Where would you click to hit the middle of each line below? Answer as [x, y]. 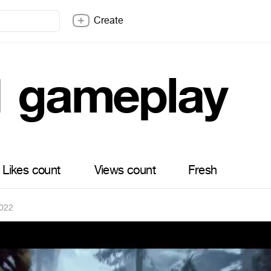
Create [109, 20]
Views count [125, 170]
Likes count [31, 170]
